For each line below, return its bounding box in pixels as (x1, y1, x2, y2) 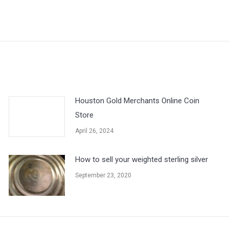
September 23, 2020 (75, 171, 132, 179)
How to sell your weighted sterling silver (75, 154, 209, 164)
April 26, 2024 (75, 127, 114, 134)
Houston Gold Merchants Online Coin (75, 96, 200, 105)
